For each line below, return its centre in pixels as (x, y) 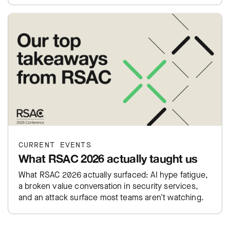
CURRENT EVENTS (55, 145)
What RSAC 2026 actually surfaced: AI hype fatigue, (113, 175)
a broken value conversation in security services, (108, 186)
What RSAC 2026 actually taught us (108, 158)
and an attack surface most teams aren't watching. (111, 197)
